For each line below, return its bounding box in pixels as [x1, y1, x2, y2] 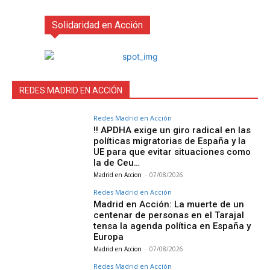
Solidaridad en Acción [52, 19, 143, 31]
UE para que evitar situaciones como [93, 146, 251, 158]
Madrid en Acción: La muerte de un [93, 199, 245, 210]
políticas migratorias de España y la [93, 136, 246, 147]
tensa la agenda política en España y [93, 221, 251, 232]
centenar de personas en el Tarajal [93, 210, 245, 221]
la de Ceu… [93, 157, 140, 169]
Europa [93, 231, 124, 243]
